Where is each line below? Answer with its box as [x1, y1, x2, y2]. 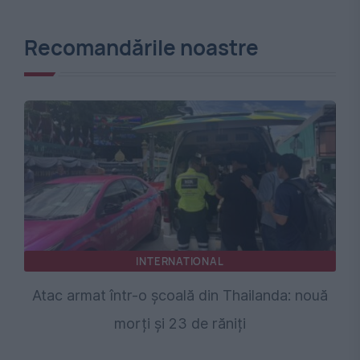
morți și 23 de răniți [114, 314, 246, 332]
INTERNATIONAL [136, 253, 224, 268]
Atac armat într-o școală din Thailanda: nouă [32, 286, 328, 304]
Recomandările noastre [24, 32, 259, 62]
